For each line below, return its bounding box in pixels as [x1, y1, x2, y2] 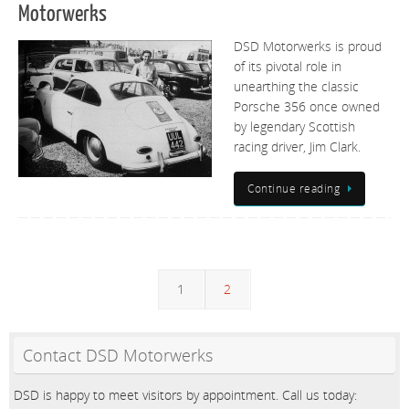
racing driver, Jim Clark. [234, 138, 361, 155]
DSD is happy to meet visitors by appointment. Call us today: [14, 386, 357, 404]
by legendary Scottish [234, 118, 355, 135]
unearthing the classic [234, 78, 359, 95]
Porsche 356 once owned [234, 98, 380, 115]
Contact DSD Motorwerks [23, 343, 213, 366]
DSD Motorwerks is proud [234, 37, 382, 55]
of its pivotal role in [234, 58, 341, 75]
